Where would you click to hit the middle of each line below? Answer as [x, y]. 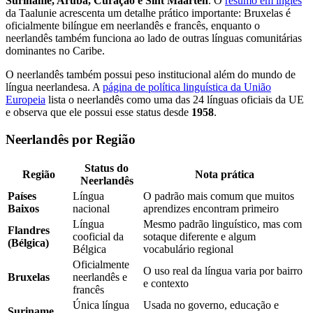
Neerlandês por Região [71, 139]
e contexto [166, 284]
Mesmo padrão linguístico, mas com [223, 224]
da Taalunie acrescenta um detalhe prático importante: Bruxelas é [148, 13]
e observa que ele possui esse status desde [99, 112]
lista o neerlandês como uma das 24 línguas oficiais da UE [175, 99]
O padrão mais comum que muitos [219, 196]
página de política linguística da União [187, 87]
